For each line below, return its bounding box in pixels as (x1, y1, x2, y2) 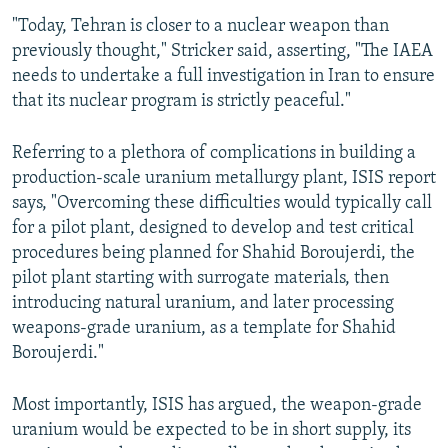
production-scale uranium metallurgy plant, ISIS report (12, 169, 436, 189)
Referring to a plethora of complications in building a (12, 144, 416, 164)
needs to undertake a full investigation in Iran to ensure (12, 67, 435, 87)
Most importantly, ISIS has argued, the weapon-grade (12, 396, 422, 416)
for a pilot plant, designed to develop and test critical (12, 219, 414, 239)
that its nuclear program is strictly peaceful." (12, 92, 351, 112)
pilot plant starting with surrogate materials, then (12, 269, 389, 289)
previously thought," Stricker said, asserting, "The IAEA (12, 42, 433, 62)
